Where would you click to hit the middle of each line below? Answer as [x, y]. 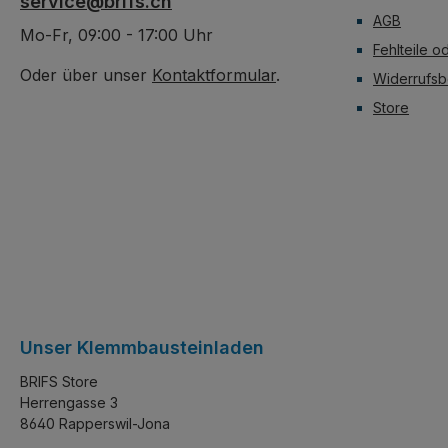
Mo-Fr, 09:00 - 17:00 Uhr [116, 35]
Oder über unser [86, 75]
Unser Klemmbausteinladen [142, 347]
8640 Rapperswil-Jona [95, 423]
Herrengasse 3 [69, 402]
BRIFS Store [59, 381]
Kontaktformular [214, 75]
